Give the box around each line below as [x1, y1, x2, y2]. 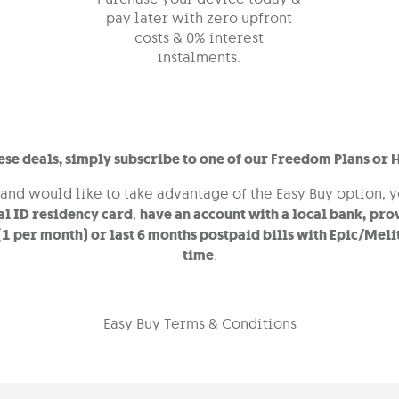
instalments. [158, 48, 241, 66]
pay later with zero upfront [106, 9, 293, 27]
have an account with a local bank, [140, 205, 366, 224]
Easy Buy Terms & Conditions [102, 314, 297, 332]
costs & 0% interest [134, 28, 265, 46]
